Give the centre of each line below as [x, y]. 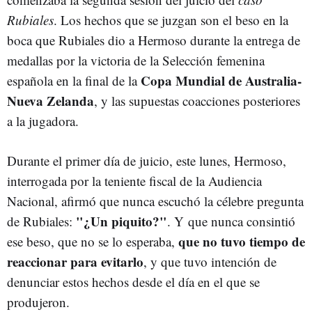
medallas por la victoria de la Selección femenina [136, 61]
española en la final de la [74, 81]
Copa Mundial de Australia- [221, 81]
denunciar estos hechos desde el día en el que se [133, 282]
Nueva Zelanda [50, 101]
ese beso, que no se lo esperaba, [93, 242]
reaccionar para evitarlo [75, 262]
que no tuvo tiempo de [242, 242]
